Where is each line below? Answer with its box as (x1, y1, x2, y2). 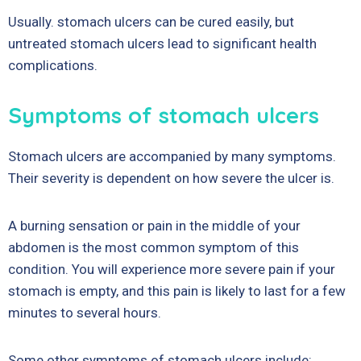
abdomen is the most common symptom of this (8, 239, 299, 255)
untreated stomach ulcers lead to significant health (8, 35, 317, 52)
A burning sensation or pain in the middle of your (8, 218, 301, 234)
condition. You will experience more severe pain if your (8, 261, 335, 277)
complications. (8, 57, 98, 73)
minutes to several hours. (8, 305, 161, 321)
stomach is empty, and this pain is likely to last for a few (8, 283, 346, 299)
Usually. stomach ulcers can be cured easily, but (8, 14, 294, 30)
